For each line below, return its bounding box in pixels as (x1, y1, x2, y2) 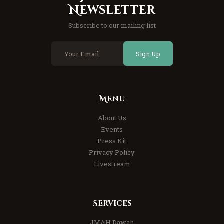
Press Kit (97, 136, 126, 146)
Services (92, 198, 132, 209)
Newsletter (68, 2, 155, 19)
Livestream (93, 159, 130, 169)
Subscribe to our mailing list (68, 21, 156, 30)
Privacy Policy (89, 148, 135, 157)
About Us (97, 113, 126, 123)
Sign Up (135, 49, 160, 58)
